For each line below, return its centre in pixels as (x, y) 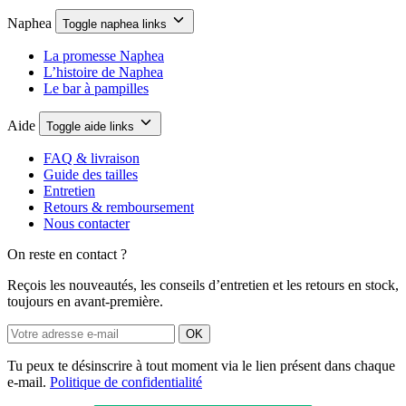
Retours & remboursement (119, 208)
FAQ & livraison (92, 159)
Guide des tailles (91, 175)
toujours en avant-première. (85, 302)
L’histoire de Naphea (103, 72)
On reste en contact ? (67, 255)
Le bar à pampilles (96, 89)
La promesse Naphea (104, 56)
